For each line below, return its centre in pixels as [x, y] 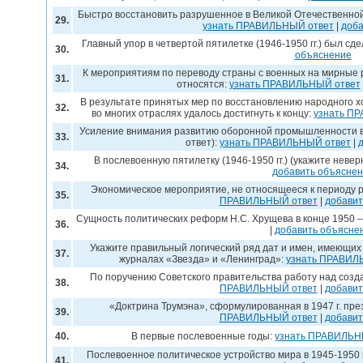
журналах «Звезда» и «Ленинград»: [203, 259]
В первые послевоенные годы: [203, 336]
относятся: [203, 84]
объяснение [323, 55]
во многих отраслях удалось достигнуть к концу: [203, 113]
